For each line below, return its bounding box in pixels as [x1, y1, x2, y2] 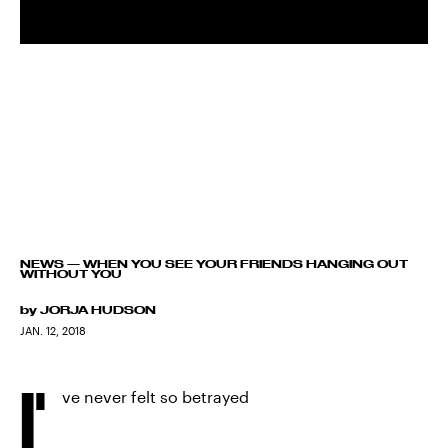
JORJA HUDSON [40, 304, 156, 316]
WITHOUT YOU [20, 268, 122, 280]
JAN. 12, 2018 [20, 324, 86, 337]
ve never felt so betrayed [62, 387, 249, 406]
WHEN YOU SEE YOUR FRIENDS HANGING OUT [83, 258, 408, 270]
